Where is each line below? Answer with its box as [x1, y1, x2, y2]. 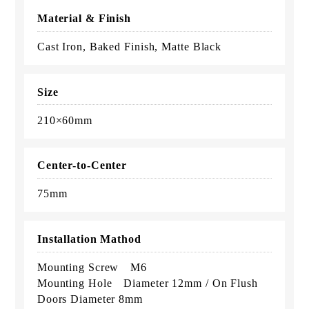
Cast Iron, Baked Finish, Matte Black [37, 40, 222, 52]
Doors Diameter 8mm [37, 293, 143, 306]
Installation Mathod [37, 233, 141, 246]
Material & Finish [37, 12, 132, 24]
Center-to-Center [37, 159, 128, 172]
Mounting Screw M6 [37, 261, 148, 274]
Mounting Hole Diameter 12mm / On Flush [37, 277, 258, 290]
